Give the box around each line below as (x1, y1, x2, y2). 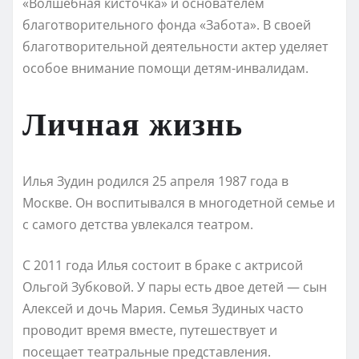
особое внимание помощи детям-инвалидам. (22, 58, 309, 77)
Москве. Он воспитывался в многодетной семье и (22, 193, 335, 212)
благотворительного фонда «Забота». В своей (22, 15, 311, 34)
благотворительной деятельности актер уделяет (22, 37, 329, 55)
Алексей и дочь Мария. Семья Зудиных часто (22, 299, 304, 317)
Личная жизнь (22, 102, 243, 143)
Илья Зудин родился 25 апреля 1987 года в (22, 171, 288, 190)
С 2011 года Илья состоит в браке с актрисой (22, 256, 303, 274)
